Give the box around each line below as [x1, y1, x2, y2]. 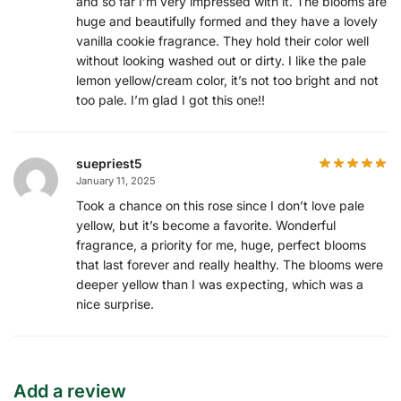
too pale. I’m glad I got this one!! [76, 91, 265, 107]
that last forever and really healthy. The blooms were [76, 256, 383, 272]
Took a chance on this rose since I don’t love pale [76, 197, 364, 213]
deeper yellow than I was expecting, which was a [76, 276, 363, 292]
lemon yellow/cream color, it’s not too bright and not [76, 72, 379, 88]
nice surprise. [76, 295, 154, 311]
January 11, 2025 [76, 174, 156, 187]
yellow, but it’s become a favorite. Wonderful [76, 217, 336, 233]
